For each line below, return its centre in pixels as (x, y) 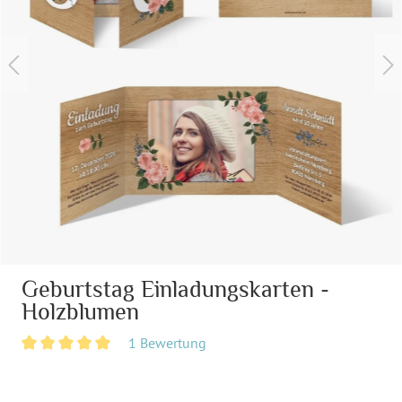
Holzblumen (80, 311)
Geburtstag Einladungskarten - (175, 289)
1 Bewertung (167, 342)
